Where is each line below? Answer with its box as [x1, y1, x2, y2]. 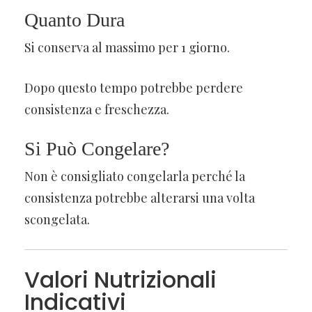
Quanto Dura [24, 8, 125, 31]
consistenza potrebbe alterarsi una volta [24, 189, 255, 206]
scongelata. [24, 210, 90, 228]
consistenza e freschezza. [24, 100, 169, 118]
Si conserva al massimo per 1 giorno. [24, 38, 230, 56]
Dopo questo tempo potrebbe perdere [24, 79, 243, 96]
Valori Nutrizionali [24, 263, 217, 295]
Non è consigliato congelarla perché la [24, 167, 245, 185]
